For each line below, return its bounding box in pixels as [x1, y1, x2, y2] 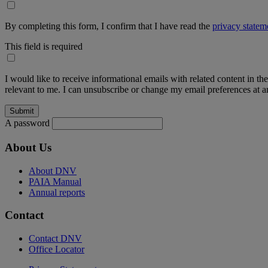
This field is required [5, 41, 83, 52]
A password [5, 118, 50, 129]
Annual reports [29, 187, 85, 197]
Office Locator [29, 243, 84, 254]
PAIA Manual [29, 176, 81, 187]
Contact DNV [29, 233, 82, 243]
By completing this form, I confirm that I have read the [5, 21, 212, 32]
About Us [5, 141, 51, 154]
